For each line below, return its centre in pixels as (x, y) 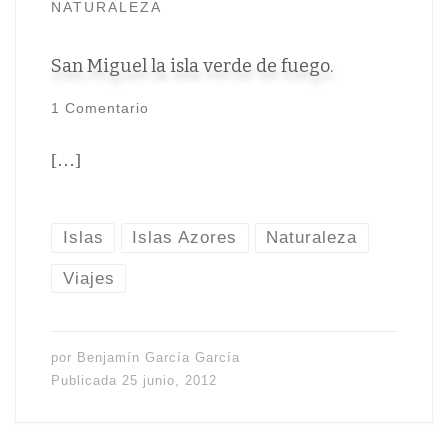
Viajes (88, 277)
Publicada (86, 381)
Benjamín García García (158, 358)
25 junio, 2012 (169, 381)
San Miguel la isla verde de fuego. (191, 66)
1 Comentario (99, 108)
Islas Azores (185, 237)
